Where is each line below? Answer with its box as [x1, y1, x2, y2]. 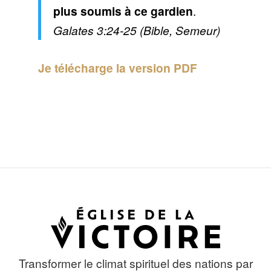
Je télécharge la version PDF [38, 59, 197, 77]
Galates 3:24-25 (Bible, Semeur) [53, 22, 220, 39]
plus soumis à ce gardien [53, 2, 193, 20]
